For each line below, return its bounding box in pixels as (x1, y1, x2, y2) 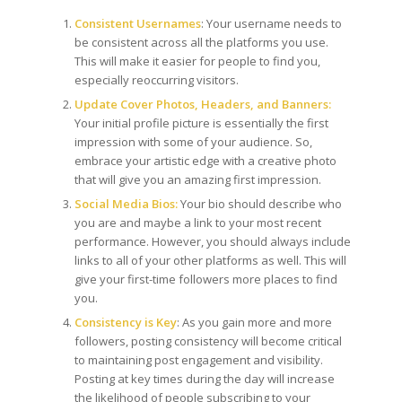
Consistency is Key (74, 313, 177, 330)
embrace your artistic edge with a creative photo (74, 152, 336, 169)
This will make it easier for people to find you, (74, 52, 320, 69)
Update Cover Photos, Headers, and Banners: (74, 95, 331, 112)
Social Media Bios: (74, 195, 180, 212)
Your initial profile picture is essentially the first (74, 114, 328, 131)
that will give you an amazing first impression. (74, 170, 324, 188)
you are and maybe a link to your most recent (74, 214, 321, 231)
